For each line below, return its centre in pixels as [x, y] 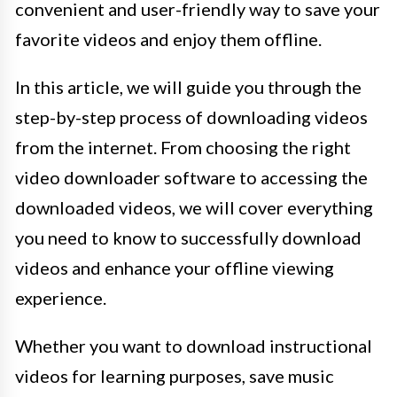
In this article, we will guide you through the [188, 87]
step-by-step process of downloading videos [191, 117]
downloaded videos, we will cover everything [194, 208]
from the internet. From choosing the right [183, 148]
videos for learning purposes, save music [175, 376]
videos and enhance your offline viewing [175, 268]
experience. [61, 298]
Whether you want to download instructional [194, 346]
